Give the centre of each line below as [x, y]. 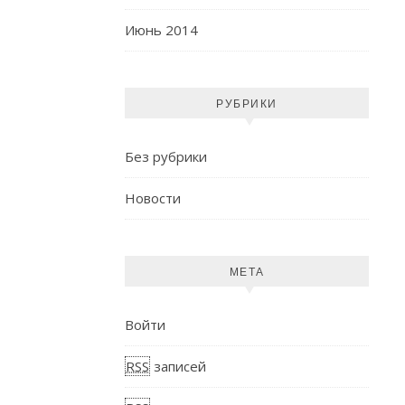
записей [178, 366]
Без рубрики [166, 156]
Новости [153, 198]
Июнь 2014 [161, 30]
